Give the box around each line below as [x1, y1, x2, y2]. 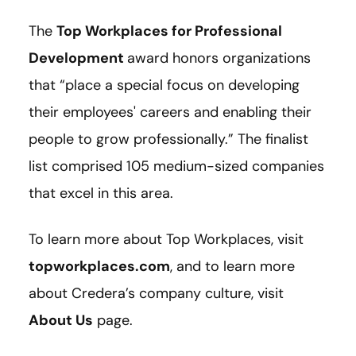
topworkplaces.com [29, 257, 170, 277]
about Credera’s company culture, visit [29, 284, 284, 304]
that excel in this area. [29, 184, 173, 203]
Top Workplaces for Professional [56, 21, 282, 41]
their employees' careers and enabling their [29, 103, 311, 122]
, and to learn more [170, 257, 295, 277]
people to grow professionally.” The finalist [29, 130, 308, 149]
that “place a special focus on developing [29, 75, 300, 95]
